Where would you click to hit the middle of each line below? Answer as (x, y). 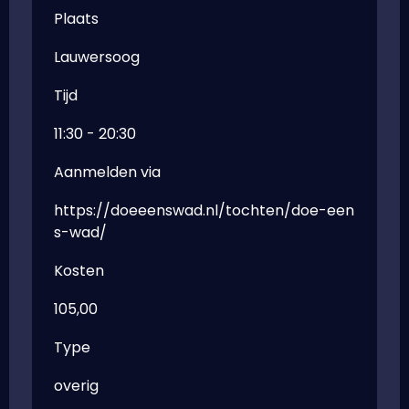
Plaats (76, 19)
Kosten (79, 271)
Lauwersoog (97, 57)
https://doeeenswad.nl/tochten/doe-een (204, 210)
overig (76, 386)
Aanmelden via (107, 172)
